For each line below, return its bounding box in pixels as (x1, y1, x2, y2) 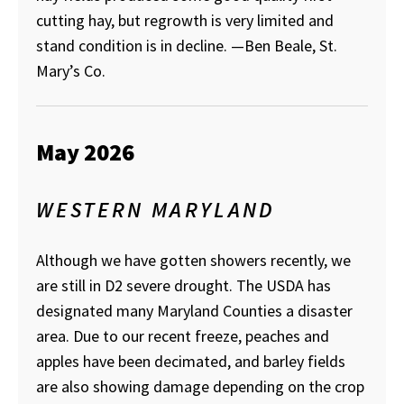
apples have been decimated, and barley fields (36, 351, 345, 372)
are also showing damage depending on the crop (36, 376, 364, 398)
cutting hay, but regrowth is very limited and (36, 9, 334, 31)
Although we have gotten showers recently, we (36, 250, 351, 271)
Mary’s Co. (36, 60, 106, 81)
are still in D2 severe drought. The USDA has (36, 275, 331, 297)
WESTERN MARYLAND (36, 195, 276, 224)
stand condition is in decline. (36, 34, 231, 56)
